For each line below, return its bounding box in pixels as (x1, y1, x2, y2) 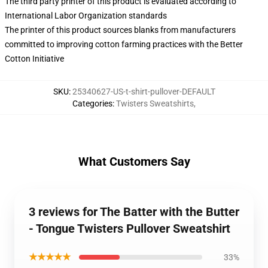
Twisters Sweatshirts (116, 99, 194, 108)
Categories (72, 99, 112, 108)
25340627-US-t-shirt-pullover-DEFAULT (72, 87, 215, 96)
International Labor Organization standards (5, 11, 167, 20)
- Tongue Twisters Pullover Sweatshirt (29, 221, 230, 236)
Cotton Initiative (5, 54, 64, 63)
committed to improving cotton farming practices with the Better (5, 39, 243, 49)
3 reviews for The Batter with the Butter (29, 205, 239, 219)
